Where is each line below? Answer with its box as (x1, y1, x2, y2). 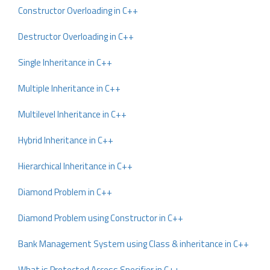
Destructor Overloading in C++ (18, 30, 134, 43)
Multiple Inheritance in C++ (18, 81, 121, 95)
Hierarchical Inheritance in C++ (18, 159, 133, 173)
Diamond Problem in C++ (18, 185, 112, 199)
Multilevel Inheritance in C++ (18, 107, 127, 121)
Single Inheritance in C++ (18, 55, 112, 69)
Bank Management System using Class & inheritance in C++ (18, 237, 249, 251)
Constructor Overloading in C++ (18, 4, 138, 17)
